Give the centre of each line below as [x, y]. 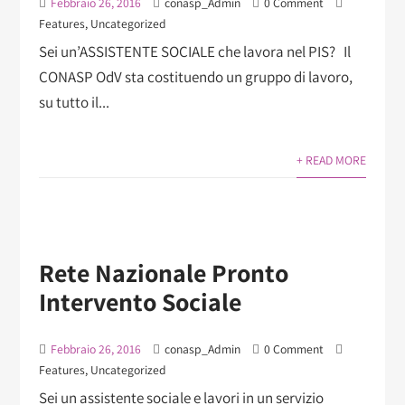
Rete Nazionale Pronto [163, 273]
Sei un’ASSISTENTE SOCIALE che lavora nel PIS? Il [194, 51]
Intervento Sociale [140, 302]
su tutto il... [74, 102]
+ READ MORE [332, 160]
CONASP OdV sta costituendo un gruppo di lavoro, [195, 76]
